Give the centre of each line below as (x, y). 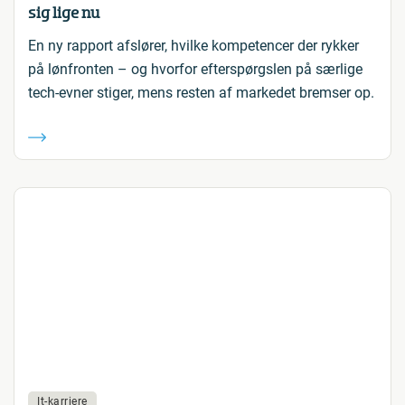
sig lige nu (64, 13)
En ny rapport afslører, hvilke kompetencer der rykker (193, 46)
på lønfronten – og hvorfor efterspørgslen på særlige (195, 69)
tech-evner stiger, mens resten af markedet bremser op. (201, 93)
